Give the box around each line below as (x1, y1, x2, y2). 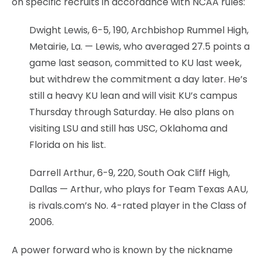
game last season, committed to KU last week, (29, 56, 242, 70)
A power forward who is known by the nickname (12, 243, 233, 257)
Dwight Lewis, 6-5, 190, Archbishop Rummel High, (29, 23, 249, 37)
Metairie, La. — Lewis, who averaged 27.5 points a (29, 39, 250, 53)
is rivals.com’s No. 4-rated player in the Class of (29, 198, 247, 212)
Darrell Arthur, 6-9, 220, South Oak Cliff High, (29, 166, 230, 180)
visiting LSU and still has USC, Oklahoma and (29, 121, 227, 135)
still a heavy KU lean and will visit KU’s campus (29, 88, 237, 102)
